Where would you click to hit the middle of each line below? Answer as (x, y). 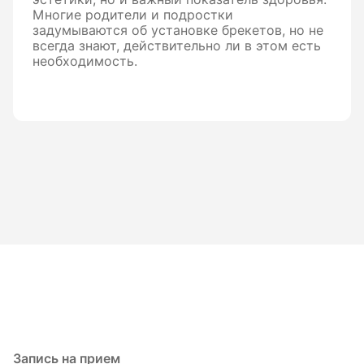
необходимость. (85, 61)
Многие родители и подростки (133, 15)
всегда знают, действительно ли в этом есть (177, 45)
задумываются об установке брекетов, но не (178, 30)
